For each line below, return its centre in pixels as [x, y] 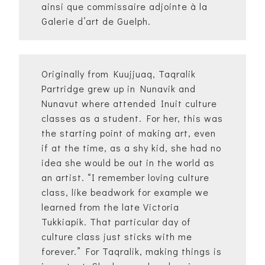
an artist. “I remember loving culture [125, 177]
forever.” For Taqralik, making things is [132, 251]
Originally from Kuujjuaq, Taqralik [119, 74]
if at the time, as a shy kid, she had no [131, 148]
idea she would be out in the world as [128, 163]
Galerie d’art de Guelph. [96, 21]
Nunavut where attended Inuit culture [129, 104]
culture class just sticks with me [117, 237]
